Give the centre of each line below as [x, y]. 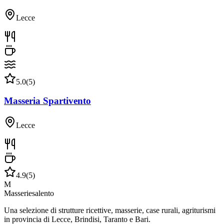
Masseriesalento [29, 193]
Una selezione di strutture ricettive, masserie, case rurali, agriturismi [110, 210]
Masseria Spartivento [47, 101]
